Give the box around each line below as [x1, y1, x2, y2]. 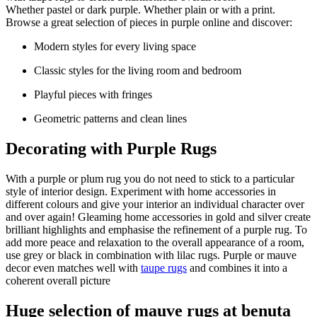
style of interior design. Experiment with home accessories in [6, 185, 276, 197]
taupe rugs [141, 261, 187, 274]
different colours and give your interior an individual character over [6, 197, 304, 210]
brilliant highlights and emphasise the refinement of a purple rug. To [6, 223, 307, 236]
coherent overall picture [6, 274, 110, 287]
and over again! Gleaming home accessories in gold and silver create [6, 210, 311, 223]
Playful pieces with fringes [34, 88, 152, 101]
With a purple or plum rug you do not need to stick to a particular [6, 172, 294, 185]
